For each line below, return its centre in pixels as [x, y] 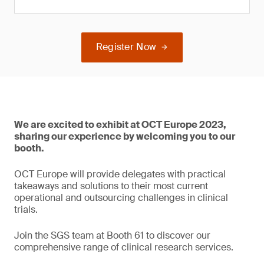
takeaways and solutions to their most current [111, 186]
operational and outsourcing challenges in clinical [121, 198]
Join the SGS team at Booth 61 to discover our [112, 235]
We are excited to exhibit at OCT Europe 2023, [120, 125]
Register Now [126, 47]
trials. [26, 209]
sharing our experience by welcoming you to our [125, 136]
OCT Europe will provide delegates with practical [120, 174]
